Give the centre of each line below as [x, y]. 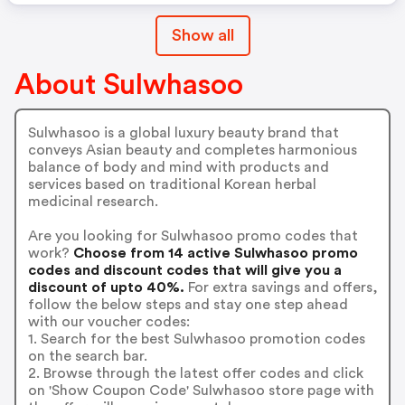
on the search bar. [87, 356]
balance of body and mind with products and [178, 167]
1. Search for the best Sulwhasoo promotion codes [196, 339]
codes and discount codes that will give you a [184, 270]
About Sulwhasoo [129, 85]
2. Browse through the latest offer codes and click [195, 373]
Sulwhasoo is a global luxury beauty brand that [183, 132]
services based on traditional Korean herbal [172, 184]
